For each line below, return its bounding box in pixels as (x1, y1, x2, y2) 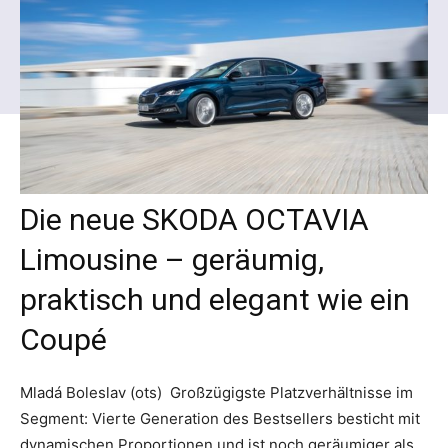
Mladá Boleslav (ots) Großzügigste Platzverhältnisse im (20, 382, 413, 402)
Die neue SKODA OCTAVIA (20, 201, 369, 237)
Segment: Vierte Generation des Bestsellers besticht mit (20, 408, 420, 428)
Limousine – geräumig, (20, 241, 324, 277)
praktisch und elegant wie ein (20, 281, 410, 317)
